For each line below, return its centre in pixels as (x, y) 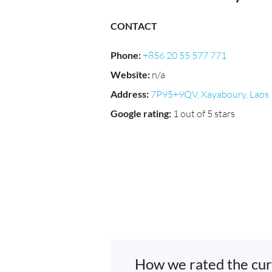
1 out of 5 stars (204, 114)
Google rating (140, 113)
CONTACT (134, 26)
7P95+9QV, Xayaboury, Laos (210, 94)
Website (129, 74)
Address (128, 94)
